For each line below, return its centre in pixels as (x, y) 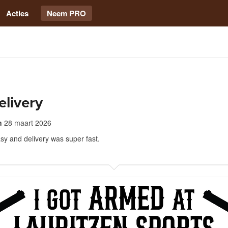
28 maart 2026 (28, 123)
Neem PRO (66, 13)
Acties (17, 13)
